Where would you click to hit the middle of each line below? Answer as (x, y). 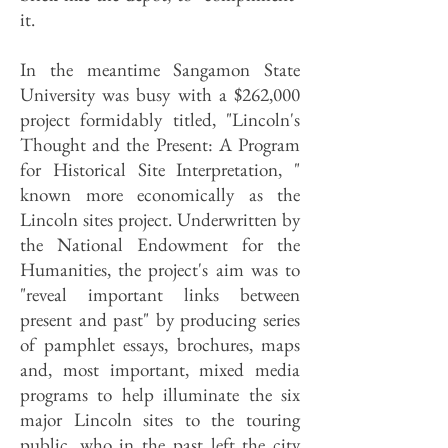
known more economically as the (160, 194)
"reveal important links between (160, 294)
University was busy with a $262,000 (160, 94)
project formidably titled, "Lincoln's (160, 119)
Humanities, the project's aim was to (160, 269)
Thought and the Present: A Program (160, 144)
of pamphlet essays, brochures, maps (160, 344)
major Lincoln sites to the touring (160, 419)
